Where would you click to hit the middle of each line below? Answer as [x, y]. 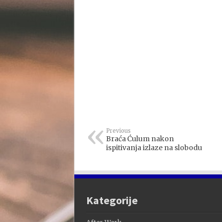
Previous [118, 131]
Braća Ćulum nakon [140, 139]
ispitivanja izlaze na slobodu [154, 148]
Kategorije [112, 200]
